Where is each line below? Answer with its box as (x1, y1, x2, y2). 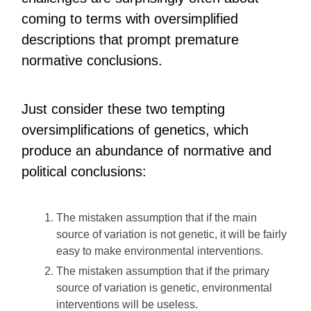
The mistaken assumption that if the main (56, 212, 258, 224)
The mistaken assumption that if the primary (56, 265, 270, 277)
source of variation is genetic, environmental (56, 282, 273, 294)
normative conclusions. (22, 53, 163, 68)
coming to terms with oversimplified (22, 11, 239, 26)
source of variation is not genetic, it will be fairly (56, 228, 287, 240)
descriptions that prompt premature (22, 32, 239, 47)
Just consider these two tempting (22, 101, 226, 117)
